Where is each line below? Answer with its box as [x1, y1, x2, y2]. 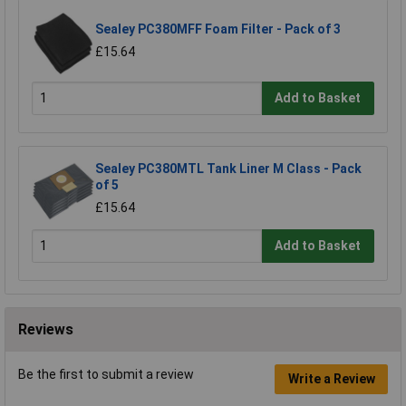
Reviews [18, 320, 73, 338]
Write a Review [287, 372, 375, 387]
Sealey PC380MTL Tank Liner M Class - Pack [95, 160, 362, 176]
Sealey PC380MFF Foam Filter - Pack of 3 [95, 21, 341, 36]
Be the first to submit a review [18, 366, 194, 382]
